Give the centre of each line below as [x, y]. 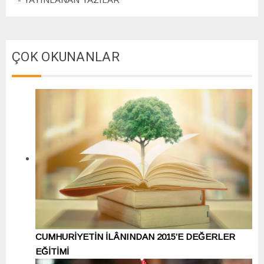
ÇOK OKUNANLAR [66, 57]
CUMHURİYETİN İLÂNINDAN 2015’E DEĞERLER [135, 237]
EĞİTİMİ [52, 252]
